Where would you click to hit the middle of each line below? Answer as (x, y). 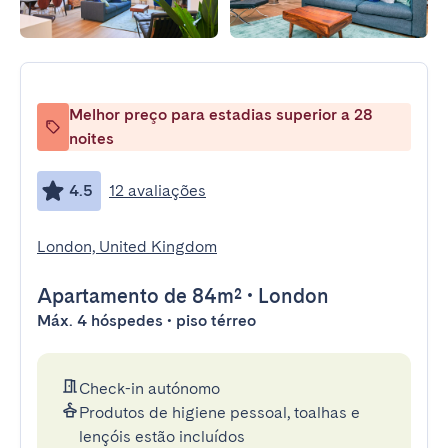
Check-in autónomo (149, 388)
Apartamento (98, 296)
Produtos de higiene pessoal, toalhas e (219, 412)
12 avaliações (157, 190)
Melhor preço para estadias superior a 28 (221, 114)
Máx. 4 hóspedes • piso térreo (146, 320)
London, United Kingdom (127, 246)
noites (91, 138)
